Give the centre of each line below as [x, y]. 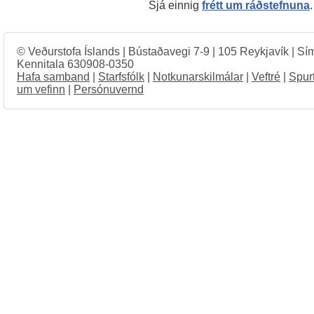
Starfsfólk [121, 76]
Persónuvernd [109, 89]
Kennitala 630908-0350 [75, 64]
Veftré [266, 76]
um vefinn [41, 89]
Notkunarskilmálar [198, 76]
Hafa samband [53, 76]
